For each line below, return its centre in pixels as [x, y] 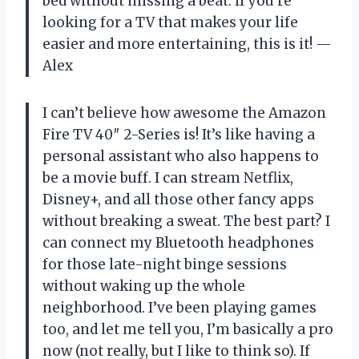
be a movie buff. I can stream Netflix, [168, 177]
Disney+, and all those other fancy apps [178, 199]
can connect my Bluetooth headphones [178, 242]
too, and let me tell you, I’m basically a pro [188, 329]
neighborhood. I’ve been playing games [179, 307]
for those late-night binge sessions [165, 264]
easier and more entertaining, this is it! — [187, 44]
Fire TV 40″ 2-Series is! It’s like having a [179, 134]
